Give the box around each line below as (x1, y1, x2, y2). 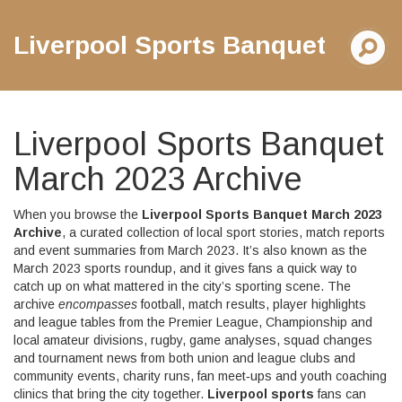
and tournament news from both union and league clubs (13, 351, 330, 365)
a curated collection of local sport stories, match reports (69, 225, 385, 240)
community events (13, 369, 116, 383)
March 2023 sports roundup (13, 261, 172, 275)
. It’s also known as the (235, 243, 367, 258)
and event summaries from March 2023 (13, 243, 235, 258)
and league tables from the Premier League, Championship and (13, 315, 372, 329)
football (141, 297, 181, 311)
